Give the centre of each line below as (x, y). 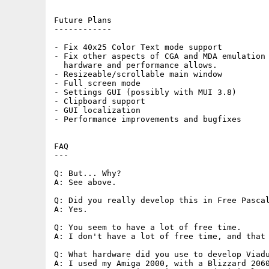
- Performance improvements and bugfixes (148, 119)
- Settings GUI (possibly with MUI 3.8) (145, 92)
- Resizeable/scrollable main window (138, 74)
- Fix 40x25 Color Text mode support (138, 47)
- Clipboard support (100, 101)
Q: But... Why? (88, 173)
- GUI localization (97, 110)
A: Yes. (71, 209)
